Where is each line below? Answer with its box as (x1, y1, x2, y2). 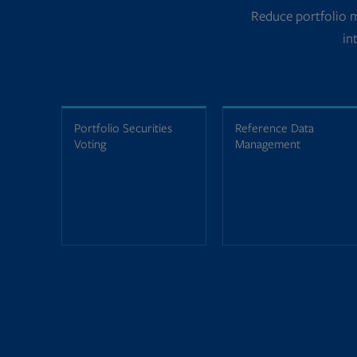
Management (234, 135, 300, 152)
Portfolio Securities (73, 120, 172, 136)
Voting (73, 135, 106, 152)
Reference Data (234, 120, 314, 136)
